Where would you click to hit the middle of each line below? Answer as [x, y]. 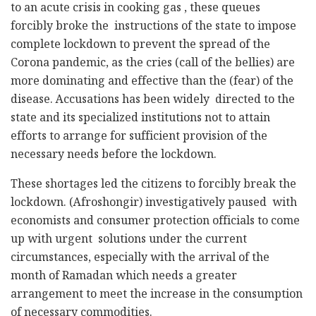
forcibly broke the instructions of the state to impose [153, 28]
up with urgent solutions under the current [129, 241]
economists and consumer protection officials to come [155, 222]
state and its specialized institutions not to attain [140, 119]
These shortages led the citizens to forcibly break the [153, 186]
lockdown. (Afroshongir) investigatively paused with [154, 204]
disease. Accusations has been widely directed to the [153, 101]
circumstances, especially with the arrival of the [140, 259]
